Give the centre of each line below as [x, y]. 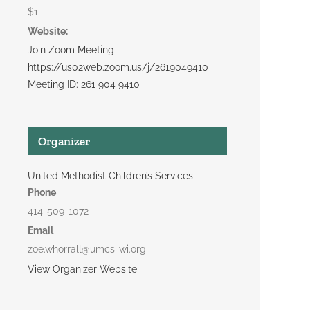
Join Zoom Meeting [71, 50]
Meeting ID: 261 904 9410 [84, 84]
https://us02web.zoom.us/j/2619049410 [118, 67]
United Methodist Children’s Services [110, 176]
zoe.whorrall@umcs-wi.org [87, 249]
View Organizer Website [82, 269]
